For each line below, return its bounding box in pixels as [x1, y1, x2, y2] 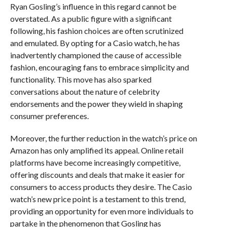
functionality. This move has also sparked [10, 74, 152, 84]
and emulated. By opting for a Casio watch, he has [10, 38, 180, 48]
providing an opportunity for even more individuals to [10, 206, 194, 216]
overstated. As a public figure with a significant [10, 14, 172, 23]
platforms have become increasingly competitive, [10, 158, 180, 167]
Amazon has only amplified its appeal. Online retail [10, 145, 183, 155]
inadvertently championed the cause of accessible [10, 50, 181, 60]
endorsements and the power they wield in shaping [10, 99, 183, 108]
